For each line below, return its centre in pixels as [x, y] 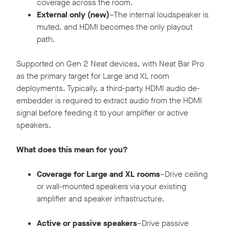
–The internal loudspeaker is [159, 15]
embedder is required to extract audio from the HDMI [109, 101]
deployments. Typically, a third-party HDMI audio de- [108, 88]
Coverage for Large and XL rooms [98, 174]
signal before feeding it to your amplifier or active [102, 113]
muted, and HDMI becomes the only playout [115, 27]
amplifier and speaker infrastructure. [101, 199]
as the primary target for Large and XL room [93, 76]
